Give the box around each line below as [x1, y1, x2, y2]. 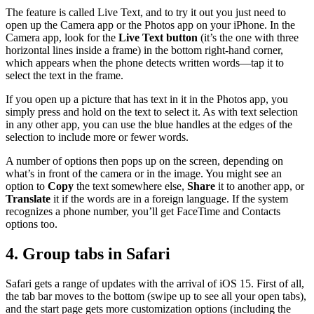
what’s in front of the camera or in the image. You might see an [6, 167, 282, 179]
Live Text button [118, 31, 198, 43]
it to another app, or [215, 179, 304, 192]
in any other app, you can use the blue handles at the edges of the [6, 118, 292, 130]
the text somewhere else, [74, 179, 187, 192]
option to [6, 179, 48, 192]
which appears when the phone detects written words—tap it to [6, 56, 284, 69]
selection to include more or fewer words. [6, 130, 189, 143]
